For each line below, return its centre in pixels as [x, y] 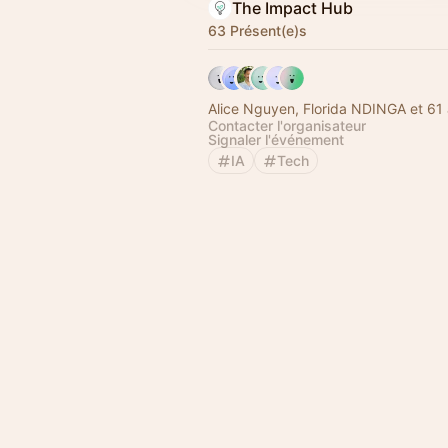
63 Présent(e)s [257, 30]
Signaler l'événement [276, 139]
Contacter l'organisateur [287, 125]
